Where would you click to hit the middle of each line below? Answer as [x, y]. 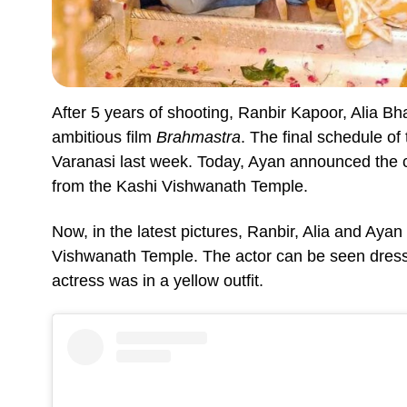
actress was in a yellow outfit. [160, 280]
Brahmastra [199, 137]
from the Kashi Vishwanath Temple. [182, 186]
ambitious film [104, 137]
